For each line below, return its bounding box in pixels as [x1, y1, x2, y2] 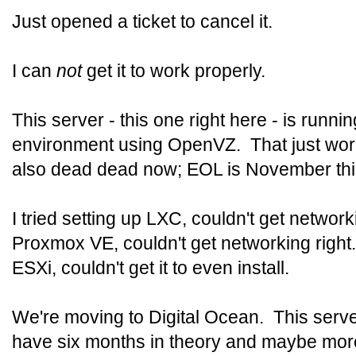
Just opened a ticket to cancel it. [12, 11, 273, 32]
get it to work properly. [82, 60, 265, 81]
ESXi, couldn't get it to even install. [12, 257, 289, 278]
